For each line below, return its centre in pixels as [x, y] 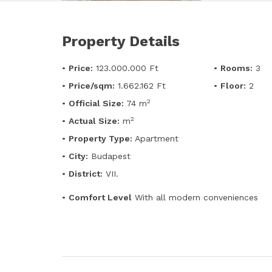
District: [86, 174]
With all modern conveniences [195, 197]
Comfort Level [100, 197]
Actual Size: [94, 121]
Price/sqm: [92, 86]
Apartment [155, 138]
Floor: [233, 86]
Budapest [109, 156]
